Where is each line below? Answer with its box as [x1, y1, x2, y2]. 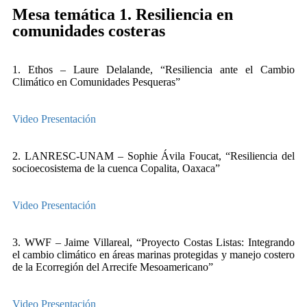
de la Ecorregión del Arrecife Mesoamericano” [12, 261, 213, 273]
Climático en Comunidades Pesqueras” [12, 76, 180, 88]
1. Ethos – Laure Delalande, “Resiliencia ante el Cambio [12, 64, 295, 75]
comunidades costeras [12, 22, 165, 40]
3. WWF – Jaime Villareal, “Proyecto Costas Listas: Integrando [12, 236, 295, 248]
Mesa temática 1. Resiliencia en [12, 5, 233, 23]
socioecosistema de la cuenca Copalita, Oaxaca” [12, 162, 220, 174]
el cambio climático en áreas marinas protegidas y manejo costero [12, 249, 295, 260]
